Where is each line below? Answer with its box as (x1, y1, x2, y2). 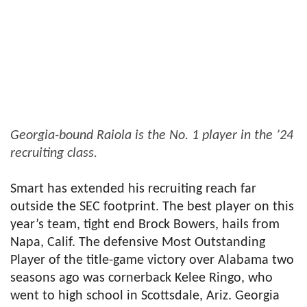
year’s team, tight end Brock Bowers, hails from (10, 217, 280, 232)
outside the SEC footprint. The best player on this (10, 199, 294, 214)
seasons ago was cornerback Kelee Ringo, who (10, 271, 273, 285)
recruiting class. (10, 146, 97, 160)
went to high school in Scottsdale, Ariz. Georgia (10, 288, 280, 303)
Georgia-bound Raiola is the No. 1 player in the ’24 (10, 128, 293, 143)
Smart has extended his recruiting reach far (10, 182, 256, 196)
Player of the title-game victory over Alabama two (10, 253, 294, 267)
